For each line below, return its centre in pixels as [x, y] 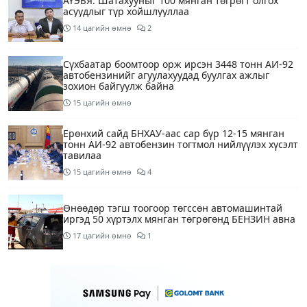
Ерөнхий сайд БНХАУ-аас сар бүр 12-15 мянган [174, 134]
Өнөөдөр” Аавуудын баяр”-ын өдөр [146, 283]
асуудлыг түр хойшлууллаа [126, 12]
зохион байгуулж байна [119, 86]
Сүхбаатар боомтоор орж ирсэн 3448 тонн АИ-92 [178, 64]
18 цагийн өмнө [102, 299]
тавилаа [82, 156]
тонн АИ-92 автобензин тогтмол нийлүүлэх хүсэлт [181, 145]
